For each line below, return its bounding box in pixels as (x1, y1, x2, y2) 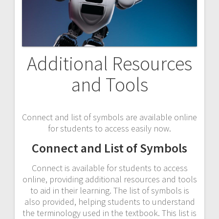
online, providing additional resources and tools (22, 173, 197, 185)
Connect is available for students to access (31, 162, 188, 174)
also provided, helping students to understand (24, 196, 195, 207)
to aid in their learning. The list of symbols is (30, 184, 189, 196)
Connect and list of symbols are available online (22, 111, 197, 123)
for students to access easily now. (48, 122, 171, 134)
